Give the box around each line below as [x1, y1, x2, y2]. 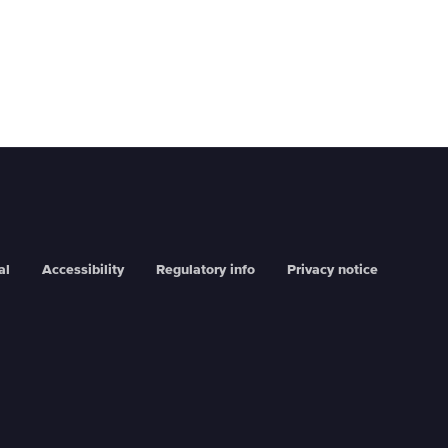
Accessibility [42, 263, 124, 278]
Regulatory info [156, 263, 255, 278]
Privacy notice [287, 263, 378, 278]
